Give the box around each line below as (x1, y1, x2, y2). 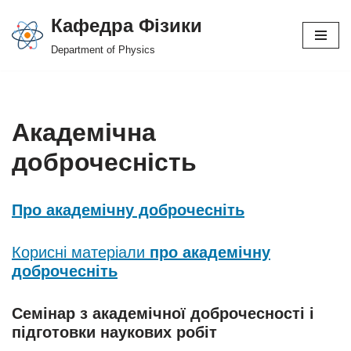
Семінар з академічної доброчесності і (12, 305, 314, 322)
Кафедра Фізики (51, 15, 202, 36)
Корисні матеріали (12, 244, 150, 261)
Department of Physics (51, 45, 155, 56)
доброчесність (12, 148, 197, 176)
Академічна (12, 118, 156, 147)
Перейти (12, 35, 57, 49)
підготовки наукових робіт (12, 324, 217, 341)
